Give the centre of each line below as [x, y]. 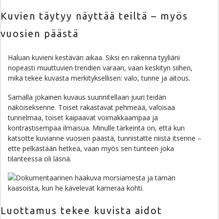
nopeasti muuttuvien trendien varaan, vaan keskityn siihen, [100, 68]
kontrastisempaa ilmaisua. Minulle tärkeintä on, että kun [96, 128]
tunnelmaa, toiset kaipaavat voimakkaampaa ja [83, 118]
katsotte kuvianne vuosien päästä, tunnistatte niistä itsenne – [105, 138]
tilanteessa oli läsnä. [40, 159]
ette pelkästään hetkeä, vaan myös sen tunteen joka [91, 148]
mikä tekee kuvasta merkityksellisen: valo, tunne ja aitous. [99, 78]
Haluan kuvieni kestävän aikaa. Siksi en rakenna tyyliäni [94, 57]
